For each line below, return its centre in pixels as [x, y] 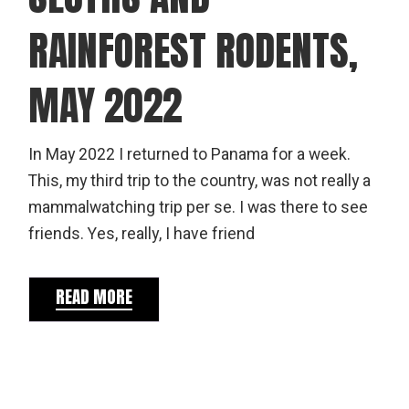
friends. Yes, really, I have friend [142, 234]
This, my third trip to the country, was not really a [200, 181]
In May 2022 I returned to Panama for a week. [190, 154]
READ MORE [94, 296]
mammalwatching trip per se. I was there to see [199, 207]
